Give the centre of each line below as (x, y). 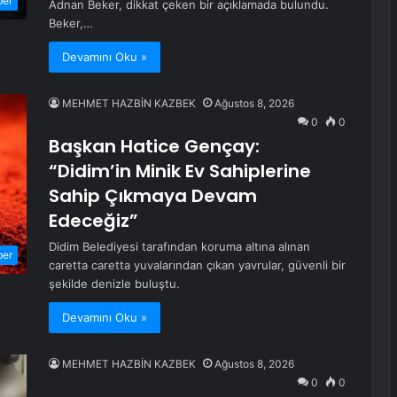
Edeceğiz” (93, 221)
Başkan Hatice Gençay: (154, 146)
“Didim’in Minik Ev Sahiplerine (180, 171)
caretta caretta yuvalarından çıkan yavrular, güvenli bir (197, 265)
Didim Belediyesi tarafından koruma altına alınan (179, 246)
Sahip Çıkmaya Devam (153, 196)
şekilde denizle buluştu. (114, 284)
